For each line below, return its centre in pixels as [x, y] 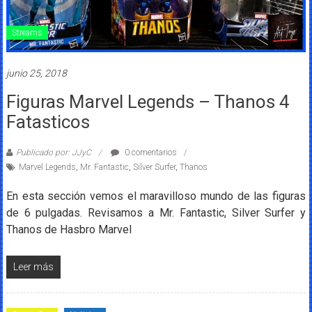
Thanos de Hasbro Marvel [69, 230]
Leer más [33, 267]
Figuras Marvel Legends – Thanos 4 [148, 102]
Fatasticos [48, 122]
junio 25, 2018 [36, 73]
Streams [27, 33]
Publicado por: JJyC [53, 153]
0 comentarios [149, 153]
